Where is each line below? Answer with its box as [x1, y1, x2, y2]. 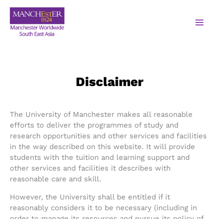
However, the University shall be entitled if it [10, 193, 170, 202]
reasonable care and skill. [10, 175, 101, 184]
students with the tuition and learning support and [10, 153, 190, 162]
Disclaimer [76, 74, 143, 89]
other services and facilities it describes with [10, 164, 171, 173]
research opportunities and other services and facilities [10, 131, 207, 141]
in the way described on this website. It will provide [10, 142, 195, 152]
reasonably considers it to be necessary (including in [10, 203, 197, 213]
